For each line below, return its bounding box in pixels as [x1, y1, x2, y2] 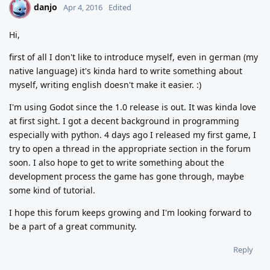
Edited [108, 1, 131, 13]
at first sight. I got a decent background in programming [9, 115, 239, 127]
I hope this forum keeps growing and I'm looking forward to [9, 206, 251, 218]
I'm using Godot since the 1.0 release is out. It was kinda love [9, 101, 256, 113]
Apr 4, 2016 [63, 1, 102, 13]
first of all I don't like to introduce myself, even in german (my [9, 51, 258, 63]
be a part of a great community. [9, 220, 137, 232]
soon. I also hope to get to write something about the [9, 156, 224, 168]
